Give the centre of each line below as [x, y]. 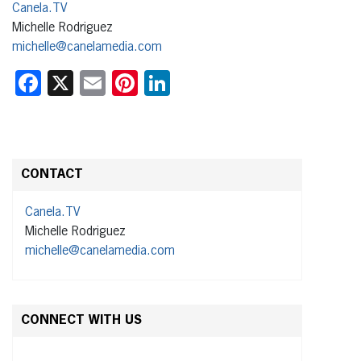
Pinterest [186, 83]
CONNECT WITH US [81, 320]
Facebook [92, 83]
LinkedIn [213, 83]
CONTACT [52, 174]
